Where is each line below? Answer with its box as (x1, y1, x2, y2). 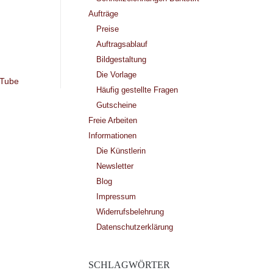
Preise (96, 24, 119, 34)
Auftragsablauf (96, 39, 147, 49)
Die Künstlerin (96, 146, 146, 155)
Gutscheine (96, 100, 136, 110)
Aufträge (88, 9, 118, 18)
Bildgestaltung (96, 54, 146, 64)
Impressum (96, 191, 136, 201)
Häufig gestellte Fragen (96, 85, 178, 94)
